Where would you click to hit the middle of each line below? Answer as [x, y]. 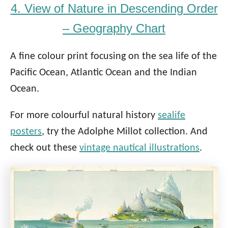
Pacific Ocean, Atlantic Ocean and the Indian [104, 73]
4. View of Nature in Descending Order [114, 8]
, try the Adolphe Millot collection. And [125, 132]
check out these [45, 148]
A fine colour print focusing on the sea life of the [113, 56]
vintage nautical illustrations [139, 148]
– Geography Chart [114, 28]
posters [26, 132]
